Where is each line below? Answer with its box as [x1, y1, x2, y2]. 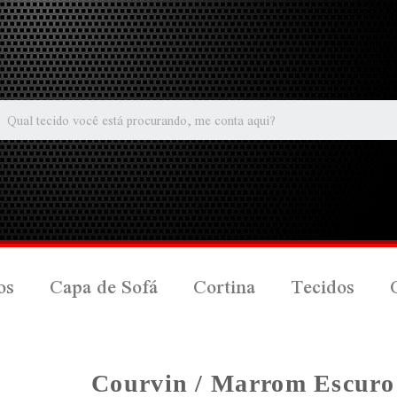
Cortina [193, 265, 255, 309]
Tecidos [291, 265, 354, 309]
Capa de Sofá [50, 265, 158, 309]
